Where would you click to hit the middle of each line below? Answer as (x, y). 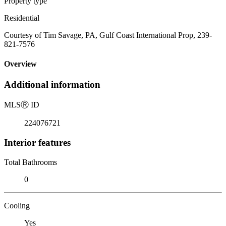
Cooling (17, 205)
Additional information (52, 85)
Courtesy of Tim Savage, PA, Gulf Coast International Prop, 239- (108, 35)
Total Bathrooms (31, 162)
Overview (20, 64)
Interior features (37, 142)
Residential (22, 18)
